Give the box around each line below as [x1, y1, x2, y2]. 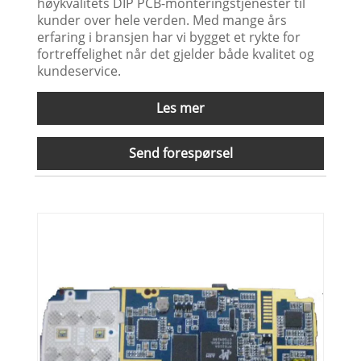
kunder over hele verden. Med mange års [37, 10, 288, 29]
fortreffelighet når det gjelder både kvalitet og [37, 44, 315, 63]
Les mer [156, 98, 205, 117]
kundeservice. [37, 61, 122, 80]
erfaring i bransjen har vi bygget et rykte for [37, 27, 301, 46]
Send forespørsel [128, 143, 233, 162]
